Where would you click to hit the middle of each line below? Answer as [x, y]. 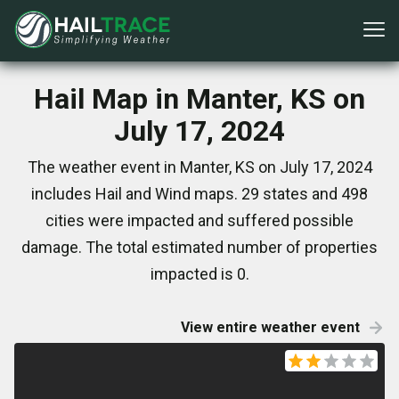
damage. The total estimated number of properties [199, 247]
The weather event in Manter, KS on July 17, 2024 [199, 167]
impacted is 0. [199, 274]
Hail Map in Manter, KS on [199, 99]
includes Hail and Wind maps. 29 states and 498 [199, 194]
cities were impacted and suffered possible [199, 220]
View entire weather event [270, 327]
